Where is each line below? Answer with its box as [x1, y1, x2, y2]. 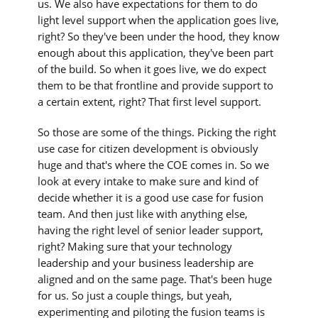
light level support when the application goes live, [38, 12, 280, 27]
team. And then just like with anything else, [38, 207, 248, 221]
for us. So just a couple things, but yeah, [38, 288, 233, 303]
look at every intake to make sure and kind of [38, 174, 259, 189]
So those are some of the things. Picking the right [38, 125, 277, 140]
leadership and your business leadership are [38, 256, 254, 270]
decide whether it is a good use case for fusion [38, 190, 264, 205]
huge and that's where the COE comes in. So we [38, 158, 270, 172]
